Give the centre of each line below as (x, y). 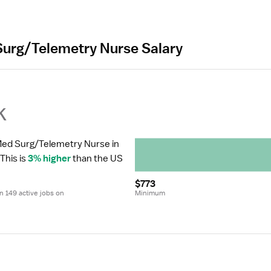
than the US (97, 158)
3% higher (49, 158)
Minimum (150, 193)
